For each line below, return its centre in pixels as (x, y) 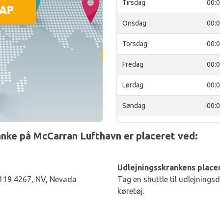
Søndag (134, 106)
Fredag (133, 64)
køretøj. (131, 191)
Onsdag (134, 23)
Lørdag (133, 85)
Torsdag (135, 44)
